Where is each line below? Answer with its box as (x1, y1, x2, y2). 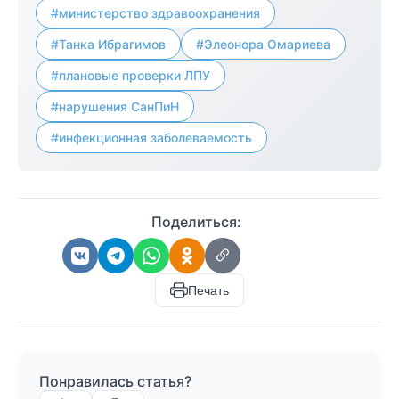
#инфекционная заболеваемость (51, 130, 252, 145)
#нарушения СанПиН (51, 99, 179, 114)
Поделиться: (151, 213, 241, 231)
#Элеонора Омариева (196, 37, 330, 52)
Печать (188, 283, 229, 297)
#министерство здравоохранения (51, 5, 260, 20)
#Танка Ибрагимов (51, 37, 166, 52)
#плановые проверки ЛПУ (51, 68, 210, 83)
